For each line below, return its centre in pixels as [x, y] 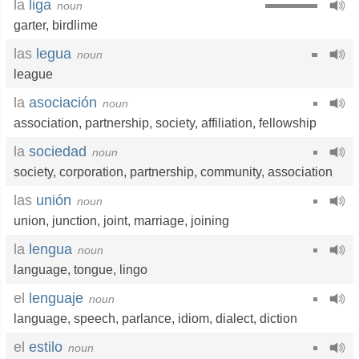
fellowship [288, 123]
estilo [46, 347]
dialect [234, 319]
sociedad [58, 151]
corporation [91, 172]
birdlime [75, 25]
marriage [159, 221]
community [231, 172]
